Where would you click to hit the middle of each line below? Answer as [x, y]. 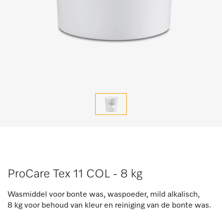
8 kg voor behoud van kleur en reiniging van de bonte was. [109, 206]
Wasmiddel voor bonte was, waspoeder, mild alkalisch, [104, 195]
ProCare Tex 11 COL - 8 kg [75, 174]
